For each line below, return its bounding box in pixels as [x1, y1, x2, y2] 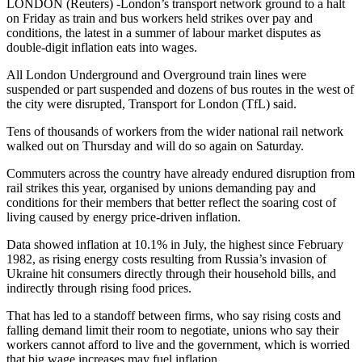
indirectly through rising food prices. [6, 281, 192, 296]
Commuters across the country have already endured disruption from [6, 166, 355, 181]
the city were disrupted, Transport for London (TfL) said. [6, 97, 297, 112]
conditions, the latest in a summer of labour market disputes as [6, 26, 321, 40]
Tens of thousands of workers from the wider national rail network [6, 124, 343, 139]
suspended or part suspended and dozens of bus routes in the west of [6, 82, 354, 97]
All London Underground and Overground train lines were [6, 68, 306, 82]
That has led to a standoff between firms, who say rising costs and [6, 309, 341, 323]
